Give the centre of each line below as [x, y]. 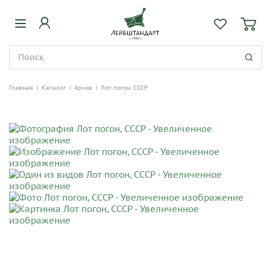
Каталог [54, 88]
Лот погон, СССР [124, 88]
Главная [21, 88]
